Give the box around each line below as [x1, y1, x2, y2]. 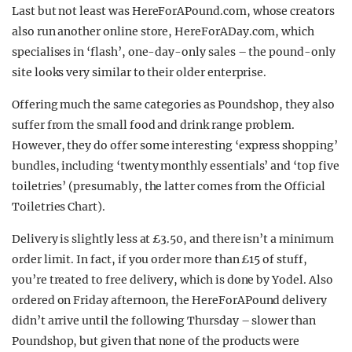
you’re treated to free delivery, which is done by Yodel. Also [12, 273, 333, 287]
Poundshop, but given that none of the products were [12, 334, 300, 348]
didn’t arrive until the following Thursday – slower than [12, 313, 316, 328]
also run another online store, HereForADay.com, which [12, 24, 315, 38]
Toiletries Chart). [12, 200, 105, 214]
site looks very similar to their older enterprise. [12, 65, 267, 79]
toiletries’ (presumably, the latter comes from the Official [12, 179, 325, 193]
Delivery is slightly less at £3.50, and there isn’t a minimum [12, 232, 334, 246]
